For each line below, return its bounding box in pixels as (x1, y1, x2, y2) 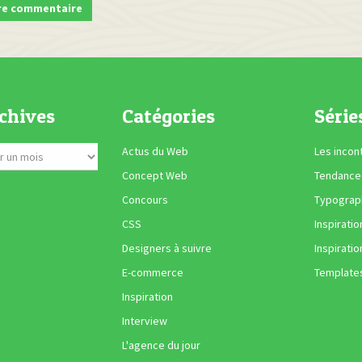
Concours (121, 192, 168, 208)
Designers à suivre (121, 241, 212, 256)
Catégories (121, 104, 215, 128)
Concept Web (121, 168, 187, 183)
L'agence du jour (121, 338, 200, 353)
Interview (121, 314, 167, 329)
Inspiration (121, 289, 173, 305)
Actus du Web (121, 144, 188, 159)
